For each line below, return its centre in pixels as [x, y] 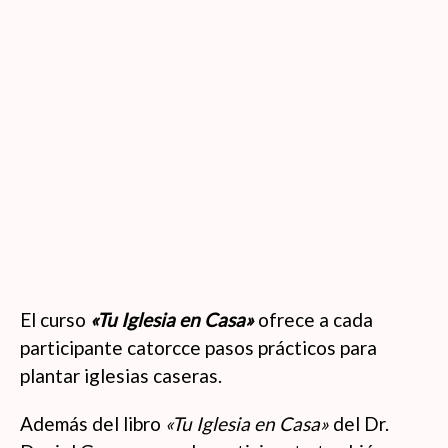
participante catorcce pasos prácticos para [198, 347]
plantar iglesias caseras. [121, 375]
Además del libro [92, 423]
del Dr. [359, 423]
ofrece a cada [313, 319]
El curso [55, 319]
